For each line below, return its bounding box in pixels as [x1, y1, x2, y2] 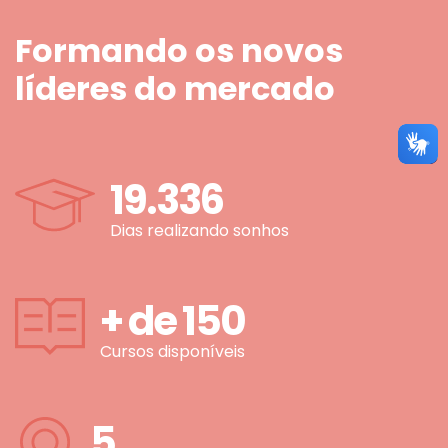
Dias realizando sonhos [110, 219, 289, 243]
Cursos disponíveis [100, 340, 245, 364]
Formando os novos [15, 28, 343, 74]
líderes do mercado [15, 66, 335, 112]
